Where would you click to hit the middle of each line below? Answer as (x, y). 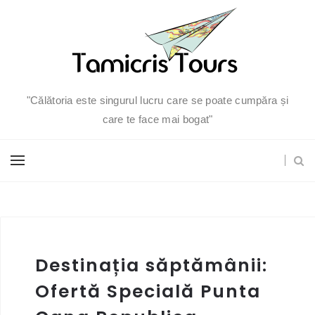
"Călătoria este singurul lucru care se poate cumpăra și (157, 100)
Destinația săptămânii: (152, 265)
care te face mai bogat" (157, 119)
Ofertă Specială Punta (148, 291)
